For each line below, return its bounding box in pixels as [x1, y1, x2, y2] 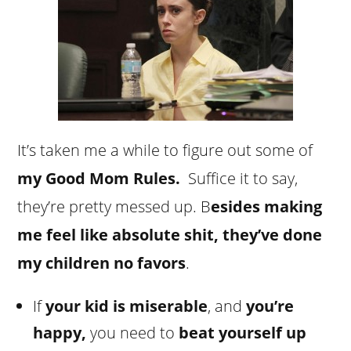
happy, [33, 321, 87, 343]
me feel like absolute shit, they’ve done [17, 223, 323, 245]
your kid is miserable [45, 295, 208, 317]
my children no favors [17, 251, 186, 273]
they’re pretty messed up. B [17, 195, 212, 217]
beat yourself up [179, 321, 307, 343]
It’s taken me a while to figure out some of [17, 139, 313, 161]
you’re [246, 295, 295, 317]
